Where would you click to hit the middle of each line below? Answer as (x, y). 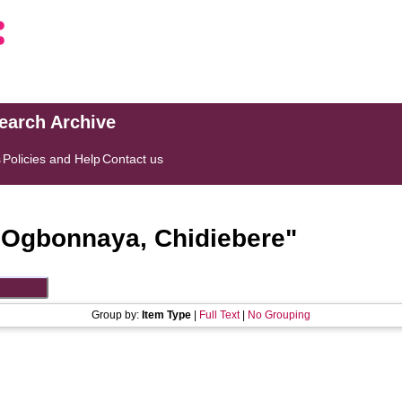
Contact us (133, 159)
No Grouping (279, 315)
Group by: (117, 315)
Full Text (219, 315)
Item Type (166, 315)
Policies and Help (52, 159)
